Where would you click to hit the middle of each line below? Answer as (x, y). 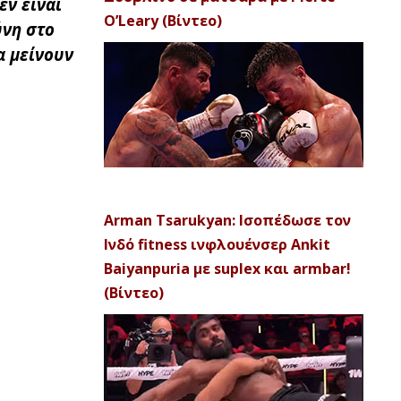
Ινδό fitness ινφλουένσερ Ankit (217, 244)
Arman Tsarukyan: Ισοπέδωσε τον (227, 220)
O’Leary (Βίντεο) (163, 21)
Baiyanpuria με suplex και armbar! (227, 269)
